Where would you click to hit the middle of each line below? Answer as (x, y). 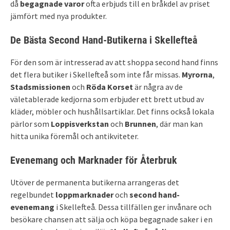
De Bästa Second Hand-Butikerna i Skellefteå (104, 40)
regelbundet (33, 194)
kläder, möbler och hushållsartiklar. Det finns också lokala (112, 111)
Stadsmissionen (40, 87)
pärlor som (31, 123)
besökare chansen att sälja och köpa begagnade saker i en (111, 219)
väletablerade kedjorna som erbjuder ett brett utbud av (107, 99)
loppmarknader (84, 194)
